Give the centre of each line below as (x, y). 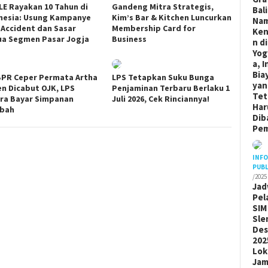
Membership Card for (154, 28)
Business (130, 39)
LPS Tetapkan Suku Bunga (163, 77)
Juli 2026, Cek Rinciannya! (161, 98)
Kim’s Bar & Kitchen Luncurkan (172, 17)
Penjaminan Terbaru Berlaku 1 (171, 88)
